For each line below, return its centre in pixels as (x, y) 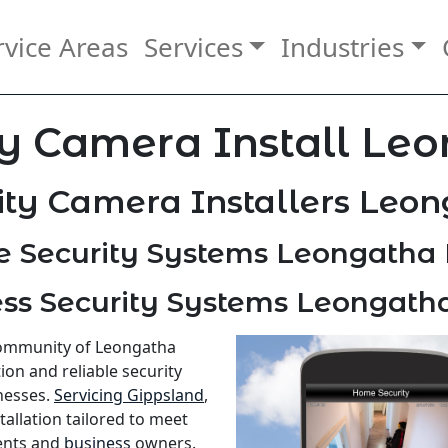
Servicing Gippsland (129, 395)
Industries (342, 46)
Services (193, 46)
